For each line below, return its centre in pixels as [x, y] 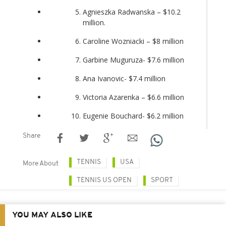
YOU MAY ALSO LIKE [52, 215]
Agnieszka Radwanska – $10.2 [132, 12]
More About [41, 163]
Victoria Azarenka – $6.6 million [133, 97]
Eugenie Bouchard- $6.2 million [133, 116]
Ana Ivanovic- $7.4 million [124, 78]
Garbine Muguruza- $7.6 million [133, 60]
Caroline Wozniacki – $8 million [133, 41]
